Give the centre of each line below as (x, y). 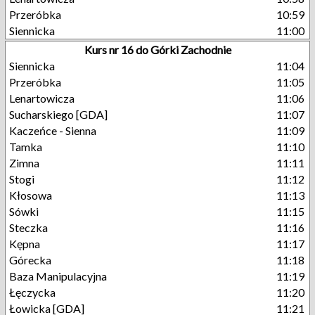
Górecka (30, 260)
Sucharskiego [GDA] (58, 114)
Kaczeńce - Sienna (53, 130)
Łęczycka (32, 292)
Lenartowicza (42, 98)
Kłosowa (31, 195)
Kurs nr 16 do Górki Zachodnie (157, 50)
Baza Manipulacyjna (58, 276)
